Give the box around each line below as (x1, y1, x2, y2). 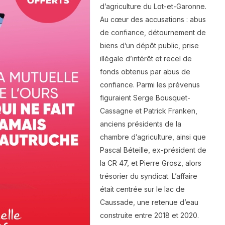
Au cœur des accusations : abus (100, 15, 206, 24)
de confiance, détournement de (100, 28, 206, 37)
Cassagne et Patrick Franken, (100, 106, 197, 116)
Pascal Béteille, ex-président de (100, 146, 206, 155)
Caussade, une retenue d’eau (100, 198, 198, 207)
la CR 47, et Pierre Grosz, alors (100, 159, 201, 168)
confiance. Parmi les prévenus (100, 80, 200, 89)
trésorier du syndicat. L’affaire (100, 172, 197, 181)
